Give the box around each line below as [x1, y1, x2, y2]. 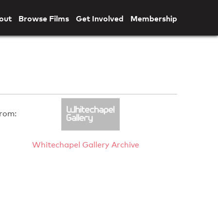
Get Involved [75, 14, 124, 23]
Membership [130, 14, 177, 23]
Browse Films [18, 14, 69, 23]
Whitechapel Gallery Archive [32, 140, 139, 150]
